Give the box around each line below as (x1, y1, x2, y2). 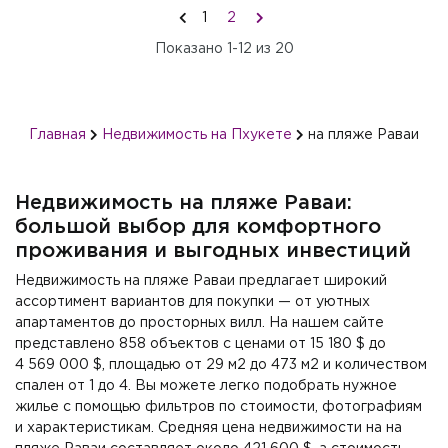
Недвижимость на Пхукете (102, 129, 292, 141)
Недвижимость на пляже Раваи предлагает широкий (15, 275, 387, 287)
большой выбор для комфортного (15, 218, 381, 236)
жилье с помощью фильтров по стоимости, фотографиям (15, 401, 422, 413)
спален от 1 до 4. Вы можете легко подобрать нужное (15, 380, 397, 392)
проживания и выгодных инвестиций (15, 242, 411, 260)
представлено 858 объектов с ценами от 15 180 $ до (15, 338, 386, 350)
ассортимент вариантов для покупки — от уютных (15, 296, 370, 308)
